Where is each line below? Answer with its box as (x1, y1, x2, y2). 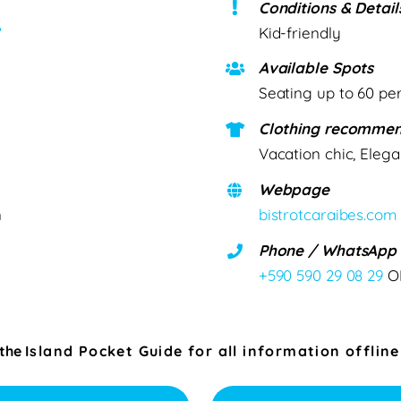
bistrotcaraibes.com (258, 205, 397, 225)
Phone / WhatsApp (258, 241, 397, 260)
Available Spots (258, 58, 374, 78)
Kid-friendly (258, 22, 341, 42)
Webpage (258, 180, 330, 200)
